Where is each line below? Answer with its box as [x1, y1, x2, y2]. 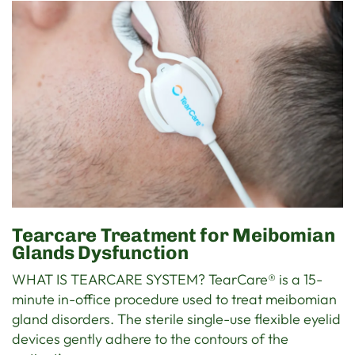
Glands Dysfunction [12, 241, 189, 265]
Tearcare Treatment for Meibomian [12, 223, 335, 247]
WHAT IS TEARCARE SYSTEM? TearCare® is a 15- [12, 270, 323, 289]
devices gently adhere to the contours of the [12, 330, 289, 349]
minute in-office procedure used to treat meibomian [12, 290, 338, 309]
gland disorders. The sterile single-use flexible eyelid [12, 310, 342, 329]
